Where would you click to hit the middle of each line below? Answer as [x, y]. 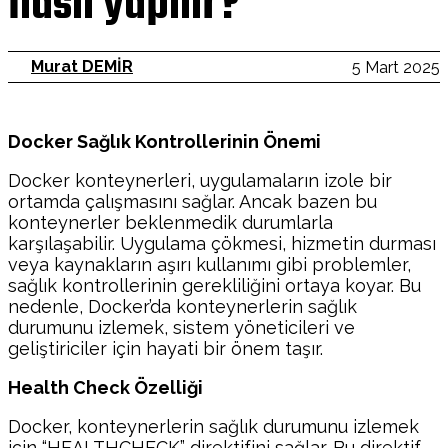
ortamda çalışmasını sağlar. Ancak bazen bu [192, 201]
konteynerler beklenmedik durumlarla [170, 222]
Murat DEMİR [82, 66]
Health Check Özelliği [105, 387]
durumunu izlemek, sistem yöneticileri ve [181, 327]
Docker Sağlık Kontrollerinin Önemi [164, 141]
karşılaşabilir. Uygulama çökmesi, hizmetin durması [222, 243]
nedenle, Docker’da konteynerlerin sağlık [182, 306]
